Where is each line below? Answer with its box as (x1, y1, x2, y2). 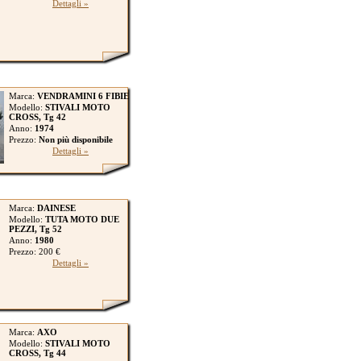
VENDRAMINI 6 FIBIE (37, 91, 129, 101)
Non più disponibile (39, 135, 113, 144)
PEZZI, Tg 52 (9, 224, 62, 234)
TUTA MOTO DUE (45, 214, 119, 224)
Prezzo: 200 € (9, 247, 60, 256)
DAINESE (37, 203, 76, 213)
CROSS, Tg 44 (9, 348, 66, 358)
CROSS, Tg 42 (9, 112, 66, 122)
